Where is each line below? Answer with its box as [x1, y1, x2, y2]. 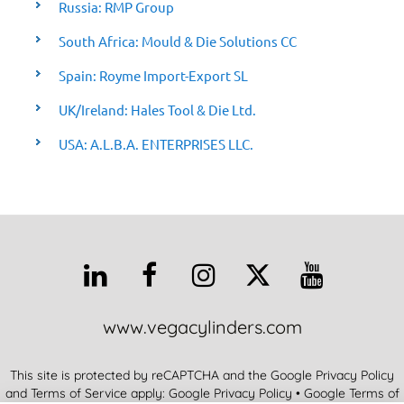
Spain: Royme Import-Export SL [59, 67, 249, 85]
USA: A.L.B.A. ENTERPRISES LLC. [59, 135, 254, 153]
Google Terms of [303, 385, 399, 402]
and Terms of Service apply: [5, 385, 169, 402]
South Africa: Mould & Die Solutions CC [59, 32, 298, 50]
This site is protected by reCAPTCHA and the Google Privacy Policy [10, 367, 394, 384]
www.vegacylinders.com [102, 316, 302, 339]
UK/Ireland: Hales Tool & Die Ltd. [59, 101, 257, 119]
